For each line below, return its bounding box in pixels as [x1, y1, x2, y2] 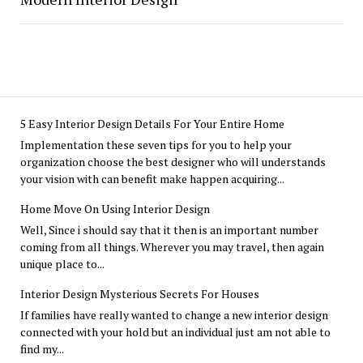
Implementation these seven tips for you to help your [19, 137, 292, 153]
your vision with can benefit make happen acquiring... [19, 171, 284, 187]
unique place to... [19, 256, 105, 272]
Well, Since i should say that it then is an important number [19, 222, 318, 238]
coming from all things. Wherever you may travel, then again [19, 239, 324, 255]
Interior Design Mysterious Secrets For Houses [19, 286, 259, 302]
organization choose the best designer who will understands [19, 154, 326, 170]
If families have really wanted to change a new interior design [19, 307, 328, 323]
